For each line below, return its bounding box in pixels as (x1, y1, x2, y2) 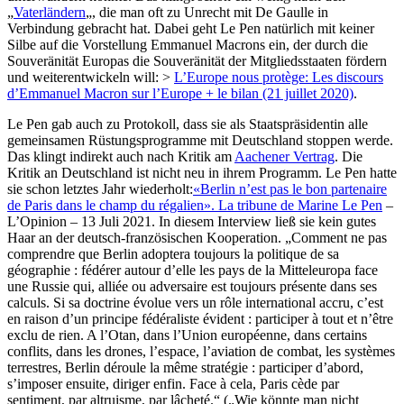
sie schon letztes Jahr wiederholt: (7, 180, 193, 197)
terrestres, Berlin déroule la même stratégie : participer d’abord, (7, 359, 363, 375)
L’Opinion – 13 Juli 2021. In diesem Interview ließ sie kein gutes (7, 213, 376, 229)
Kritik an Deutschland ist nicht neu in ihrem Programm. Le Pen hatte (7, 164, 397, 180)
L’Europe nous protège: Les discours (174, 69, 383, 85)
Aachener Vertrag (234, 148, 335, 164)
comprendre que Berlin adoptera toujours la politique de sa (7, 245, 339, 262)
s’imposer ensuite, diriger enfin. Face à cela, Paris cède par (7, 375, 339, 391)
